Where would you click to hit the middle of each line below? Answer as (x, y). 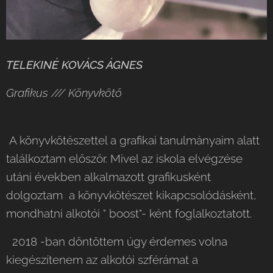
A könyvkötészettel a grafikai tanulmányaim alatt (133, 140)
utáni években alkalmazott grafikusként (108, 176)
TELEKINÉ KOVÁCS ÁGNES (74, 64)
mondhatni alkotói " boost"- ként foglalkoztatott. (129, 213)
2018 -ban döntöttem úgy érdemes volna (117, 241)
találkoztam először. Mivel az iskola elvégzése (124, 158)
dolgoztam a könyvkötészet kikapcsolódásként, (131, 195)
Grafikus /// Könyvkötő (66, 92)
